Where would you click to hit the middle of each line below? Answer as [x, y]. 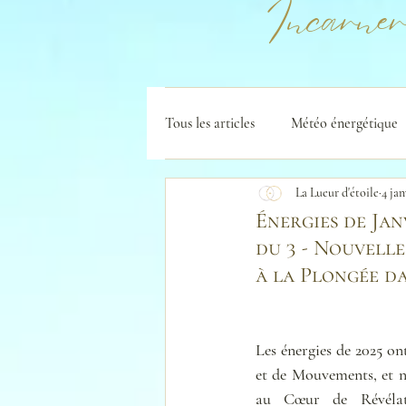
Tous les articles [210, 123]
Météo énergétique [344, 123]
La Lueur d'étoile [337, 193]
